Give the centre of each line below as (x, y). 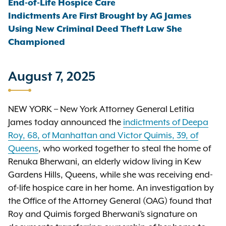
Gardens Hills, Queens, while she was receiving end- (110, 175)
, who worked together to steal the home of (125, 149)
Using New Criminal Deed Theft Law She (95, 29)
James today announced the (66, 123)
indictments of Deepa (166, 123)
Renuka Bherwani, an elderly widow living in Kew (105, 162)
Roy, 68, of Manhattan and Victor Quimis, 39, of (103, 136)
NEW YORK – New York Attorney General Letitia (101, 109)
